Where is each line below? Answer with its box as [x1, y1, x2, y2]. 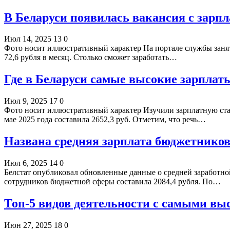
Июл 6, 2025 [4, 159, 47, 168]
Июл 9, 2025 [4, 97, 47, 106]
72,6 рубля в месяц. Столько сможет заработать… [4, 53, 177, 62]
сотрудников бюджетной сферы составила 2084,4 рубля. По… [4, 177, 221, 186]
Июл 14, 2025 [4, 34, 51, 44]
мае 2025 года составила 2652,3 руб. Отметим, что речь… [4, 115, 206, 124]
